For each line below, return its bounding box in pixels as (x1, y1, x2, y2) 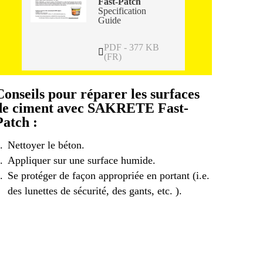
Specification (98, 5, 147, 16)
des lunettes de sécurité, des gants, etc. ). (7, 185, 182, 197)
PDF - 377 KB (104, 42, 160, 52)
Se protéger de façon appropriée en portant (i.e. (7, 170, 210, 182)
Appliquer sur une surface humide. (7, 154, 156, 167)
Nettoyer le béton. (7, 139, 85, 151)
